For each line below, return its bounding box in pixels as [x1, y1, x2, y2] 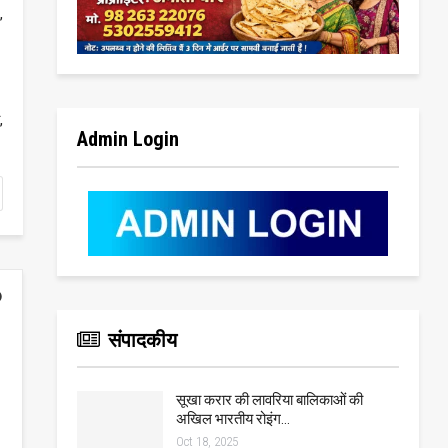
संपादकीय [103, 328, 177, 352]
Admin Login [77, 127, 179, 151]
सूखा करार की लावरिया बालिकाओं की [176, 391, 363, 409]
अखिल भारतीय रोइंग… [176, 410, 290, 428]
